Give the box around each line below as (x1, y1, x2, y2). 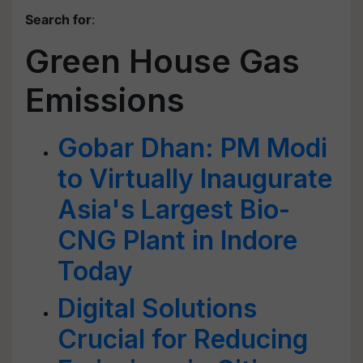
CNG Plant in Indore (58, 224, 297, 256)
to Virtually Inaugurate (58, 163, 332, 194)
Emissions (25, 80, 185, 120)
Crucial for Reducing (58, 323, 308, 355)
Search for (25, 11, 92, 28)
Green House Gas (25, 41, 300, 81)
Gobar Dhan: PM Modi (58, 132, 327, 164)
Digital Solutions (58, 293, 257, 324)
